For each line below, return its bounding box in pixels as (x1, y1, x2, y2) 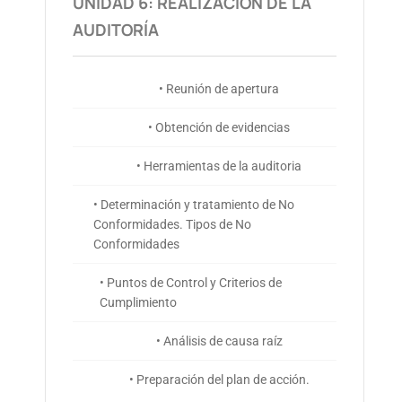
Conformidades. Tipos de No (92, 217, 251, 232)
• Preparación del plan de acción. (128, 372, 310, 388)
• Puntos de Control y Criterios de (100, 275, 283, 291)
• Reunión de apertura (159, 82, 280, 97)
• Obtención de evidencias (148, 120, 291, 135)
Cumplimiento (100, 295, 178, 310)
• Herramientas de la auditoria (136, 159, 302, 174)
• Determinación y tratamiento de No (92, 197, 294, 213)
